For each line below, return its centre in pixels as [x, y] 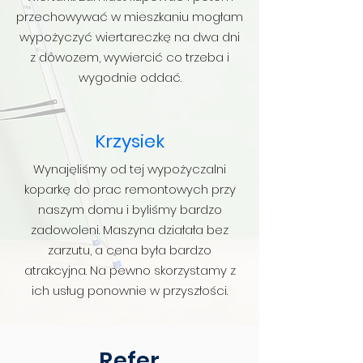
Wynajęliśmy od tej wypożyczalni [130, 169]
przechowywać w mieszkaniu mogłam [130, 17]
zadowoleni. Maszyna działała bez [130, 230]
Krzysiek [130, 141]
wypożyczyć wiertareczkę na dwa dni [130, 37]
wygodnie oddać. [130, 77]
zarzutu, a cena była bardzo [130, 250]
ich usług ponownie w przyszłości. [130, 290]
